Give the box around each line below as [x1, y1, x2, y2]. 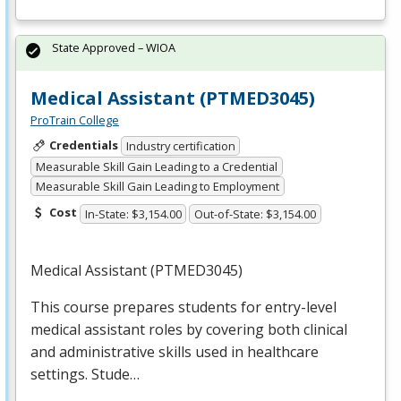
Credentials [48, 136, 118, 153]
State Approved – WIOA [52, 38, 175, 55]
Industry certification [125, 138, 235, 155]
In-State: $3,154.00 [84, 205, 182, 222]
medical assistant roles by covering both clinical [30, 319, 347, 339]
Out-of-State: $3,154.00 [194, 205, 317, 222]
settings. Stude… [30, 363, 140, 384]
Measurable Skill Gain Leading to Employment [35, 178, 279, 195]
